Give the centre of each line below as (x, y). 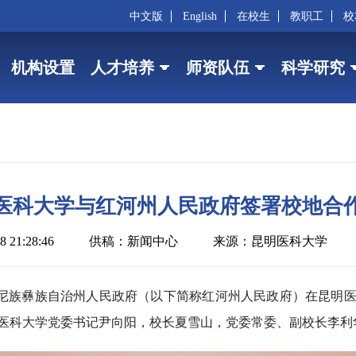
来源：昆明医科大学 (270, 241)
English (200, 16)
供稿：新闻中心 (133, 241)
